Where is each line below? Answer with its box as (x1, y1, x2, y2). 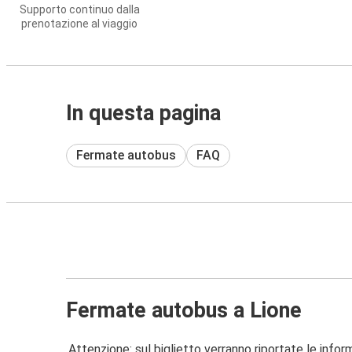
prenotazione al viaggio (21, 17, 137, 30)
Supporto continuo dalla (19, 3, 140, 16)
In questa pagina (66, 101, 221, 126)
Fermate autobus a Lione (66, 297, 302, 323)
